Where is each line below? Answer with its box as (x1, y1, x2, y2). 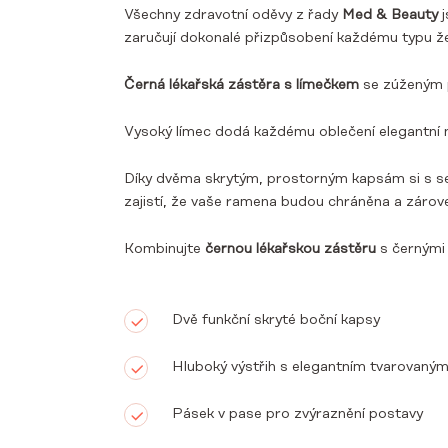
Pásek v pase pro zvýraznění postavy (172, 406, 423, 423)
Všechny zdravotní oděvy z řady (124, 7, 342, 24)
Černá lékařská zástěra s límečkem (124, 77, 359, 94)
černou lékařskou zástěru (205, 241, 376, 258)
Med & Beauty (342, 7, 438, 24)
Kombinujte (124, 241, 205, 258)
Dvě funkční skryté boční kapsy (172, 312, 380, 329)
